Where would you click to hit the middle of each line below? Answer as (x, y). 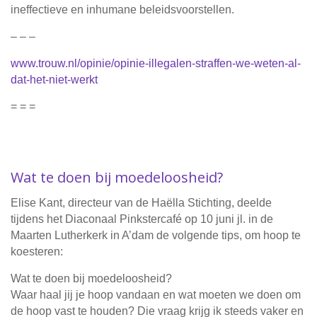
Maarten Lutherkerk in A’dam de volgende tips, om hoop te (156, 236)
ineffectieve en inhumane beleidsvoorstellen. (122, 10)
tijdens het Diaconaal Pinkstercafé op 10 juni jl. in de (142, 219)
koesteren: (37, 252)
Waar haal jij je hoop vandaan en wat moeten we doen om (156, 295)
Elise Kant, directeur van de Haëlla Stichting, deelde (141, 203)
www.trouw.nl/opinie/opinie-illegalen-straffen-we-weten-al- (156, 64)
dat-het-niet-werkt (54, 80)
